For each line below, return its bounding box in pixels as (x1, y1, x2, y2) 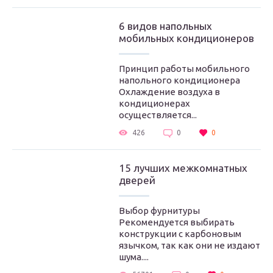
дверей (119, 174, 155, 186)
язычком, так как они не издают (119, 240, 260, 250)
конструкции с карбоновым (119, 229, 241, 239)
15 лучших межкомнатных (119, 162, 247, 174)
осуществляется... (119, 110, 197, 120)
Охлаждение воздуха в (119, 87, 220, 97)
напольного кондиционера (119, 75, 240, 85)
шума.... (119, 252, 149, 262)
